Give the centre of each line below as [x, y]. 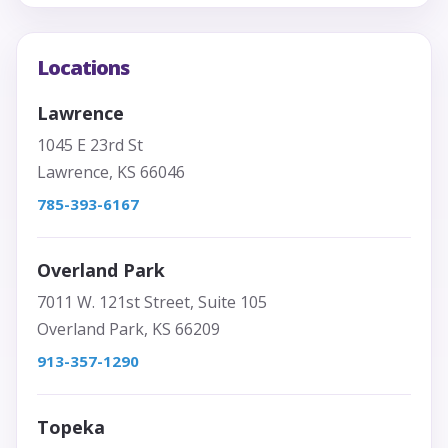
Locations [83, 68]
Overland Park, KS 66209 [128, 329]
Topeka [71, 427]
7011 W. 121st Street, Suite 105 [152, 302]
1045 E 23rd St [90, 145]
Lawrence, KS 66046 [111, 172]
